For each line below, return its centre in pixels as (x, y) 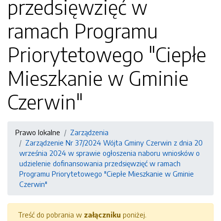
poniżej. (134, 215)
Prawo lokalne (38, 132)
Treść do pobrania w (51, 215)
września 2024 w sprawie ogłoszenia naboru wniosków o (110, 153)
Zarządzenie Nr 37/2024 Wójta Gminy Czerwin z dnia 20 (114, 143)
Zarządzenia (89, 132)
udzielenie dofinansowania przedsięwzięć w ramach (100, 163)
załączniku (102, 215)
